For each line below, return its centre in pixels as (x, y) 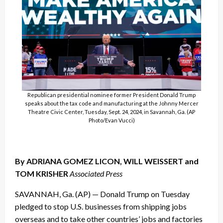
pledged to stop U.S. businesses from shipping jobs (101, 206)
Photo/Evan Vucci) (111, 120)
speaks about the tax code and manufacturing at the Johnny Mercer (111, 103)
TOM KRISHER (42, 173)
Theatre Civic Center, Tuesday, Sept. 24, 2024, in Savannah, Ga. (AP (111, 111)
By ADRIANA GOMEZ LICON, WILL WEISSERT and (107, 161)
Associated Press (96, 173)
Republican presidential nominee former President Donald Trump (111, 95)
